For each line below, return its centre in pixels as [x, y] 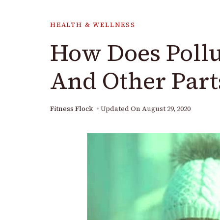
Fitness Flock [71, 109]
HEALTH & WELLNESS [93, 25]
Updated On [121, 109]
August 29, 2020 [166, 109]
